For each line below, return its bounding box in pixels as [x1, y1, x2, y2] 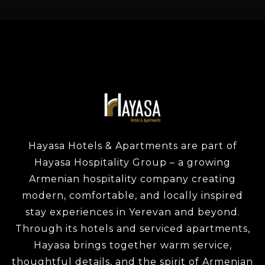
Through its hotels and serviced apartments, [15, 223, 250, 234]
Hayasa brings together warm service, [33, 240, 232, 251]
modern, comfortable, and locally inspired [22, 190, 243, 201]
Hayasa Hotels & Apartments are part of [28, 140, 237, 151]
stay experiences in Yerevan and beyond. [25, 206, 240, 218]
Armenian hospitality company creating [29, 173, 236, 185]
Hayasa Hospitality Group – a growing [34, 157, 231, 168]
